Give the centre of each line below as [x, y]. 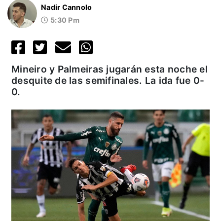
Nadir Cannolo [67, 7]
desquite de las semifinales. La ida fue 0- [108, 81]
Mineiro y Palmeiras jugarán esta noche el [110, 69]
